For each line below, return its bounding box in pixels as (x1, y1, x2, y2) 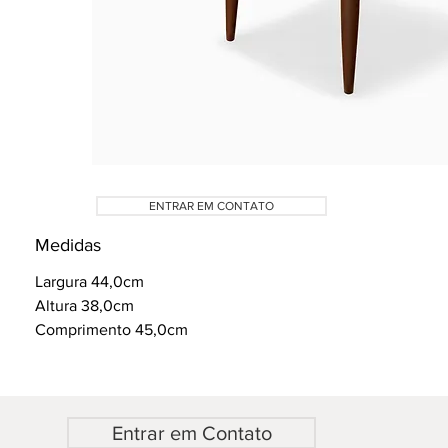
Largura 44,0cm (34, 273, 144, 290)
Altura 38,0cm (34, 297, 134, 314)
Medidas (34, 235, 101, 255)
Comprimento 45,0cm (34, 321, 188, 338)
